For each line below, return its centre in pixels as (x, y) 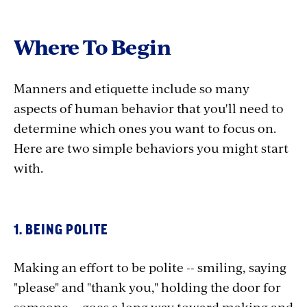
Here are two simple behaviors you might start (151, 148)
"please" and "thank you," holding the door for (147, 287)
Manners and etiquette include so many (132, 88)
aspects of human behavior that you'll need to (149, 108)
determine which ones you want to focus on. (145, 128)
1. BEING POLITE (61, 230)
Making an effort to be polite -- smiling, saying (150, 267)
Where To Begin (92, 47)
